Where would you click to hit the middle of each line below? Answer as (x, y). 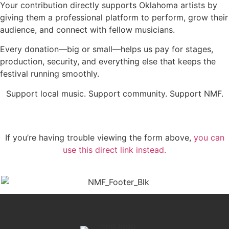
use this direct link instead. (114, 150)
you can (209, 138)
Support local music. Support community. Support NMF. (114, 93)
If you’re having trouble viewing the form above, (99, 138)
